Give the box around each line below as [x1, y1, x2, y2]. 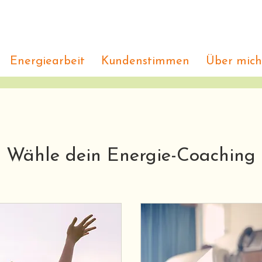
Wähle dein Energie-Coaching [6, 146, 256, 166]
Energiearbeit [9, 55, 85, 67]
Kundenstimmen [101, 55, 189, 67]
